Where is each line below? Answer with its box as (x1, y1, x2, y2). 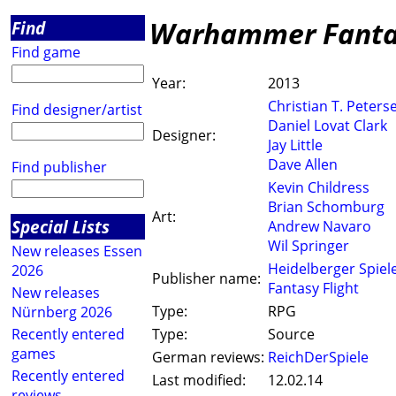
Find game (11, 42, 80, 62)
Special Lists (11, 215, 110, 239)
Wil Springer (268, 236, 349, 256)
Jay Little (268, 135, 323, 156)
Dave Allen (268, 155, 338, 175)
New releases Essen (11, 241, 142, 261)
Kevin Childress (268, 178, 369, 198)
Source (268, 324, 315, 345)
